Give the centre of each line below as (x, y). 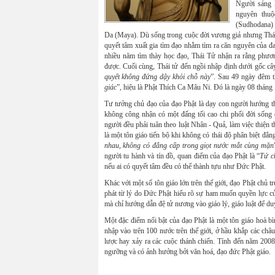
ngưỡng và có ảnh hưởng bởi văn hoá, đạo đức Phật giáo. (187, 252)
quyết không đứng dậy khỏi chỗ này (157, 77)
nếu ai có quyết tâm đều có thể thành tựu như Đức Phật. (185, 166)
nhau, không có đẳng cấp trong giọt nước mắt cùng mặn (189, 145)
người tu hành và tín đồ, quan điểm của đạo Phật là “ (182, 156)
